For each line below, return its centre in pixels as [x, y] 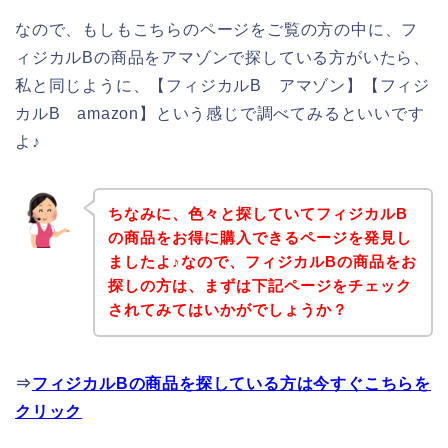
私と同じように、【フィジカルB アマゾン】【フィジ [222, 85]
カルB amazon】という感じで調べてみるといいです [220, 113]
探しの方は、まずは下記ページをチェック [259, 286]
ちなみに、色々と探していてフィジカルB [257, 214]
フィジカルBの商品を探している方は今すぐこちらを [231, 384]
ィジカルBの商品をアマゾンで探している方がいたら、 [222, 57]
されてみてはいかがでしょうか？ [227, 310]
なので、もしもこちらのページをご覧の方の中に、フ [217, 29]
